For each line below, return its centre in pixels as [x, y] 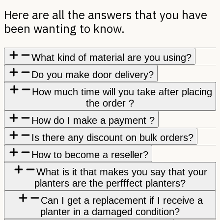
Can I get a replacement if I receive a [122, 200]
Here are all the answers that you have [106, 14]
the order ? [110, 103]
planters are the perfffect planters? [110, 183]
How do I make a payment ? [93, 120]
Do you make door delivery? [93, 74]
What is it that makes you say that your [122, 172]
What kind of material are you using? [111, 57]
